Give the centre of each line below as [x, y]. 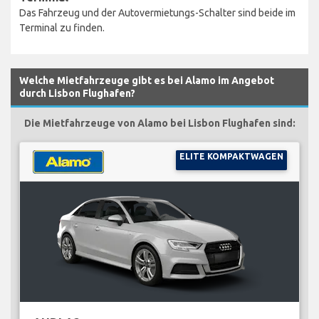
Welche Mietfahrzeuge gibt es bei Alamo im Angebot [147, 80]
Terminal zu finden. [62, 27]
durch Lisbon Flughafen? [77, 93]
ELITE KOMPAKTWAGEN [231, 156]
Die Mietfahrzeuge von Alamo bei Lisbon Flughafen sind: [159, 123]
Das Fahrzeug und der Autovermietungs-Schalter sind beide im [157, 12]
